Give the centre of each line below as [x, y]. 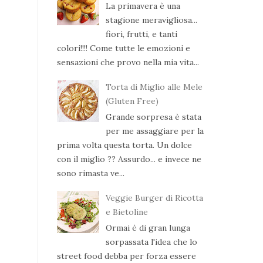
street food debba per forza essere [127, 256]
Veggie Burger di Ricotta [154, 198]
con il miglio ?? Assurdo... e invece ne [129, 159]
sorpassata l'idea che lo [151, 242]
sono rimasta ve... [91, 173]
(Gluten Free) [132, 101]
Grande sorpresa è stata [153, 117]
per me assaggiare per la [154, 131]
